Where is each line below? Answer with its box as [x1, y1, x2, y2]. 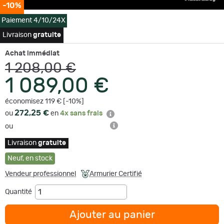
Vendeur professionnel [5, 170, 76, 177]
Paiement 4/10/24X [1, 16, 65, 24]
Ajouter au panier [69, 209, 155, 220]
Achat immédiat [5, 49, 59, 57]
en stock [25, 154, 52, 162]
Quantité [5, 188, 35, 195]
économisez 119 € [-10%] [5, 97, 84, 105]
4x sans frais [60, 109, 102, 117]
